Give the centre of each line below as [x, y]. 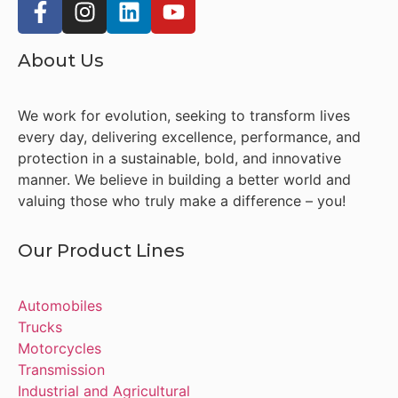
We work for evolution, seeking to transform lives [184, 115]
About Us [61, 60]
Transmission [61, 370]
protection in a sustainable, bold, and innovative [179, 158]
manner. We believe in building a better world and [184, 179]
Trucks [40, 327]
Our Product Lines [101, 251]
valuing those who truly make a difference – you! [182, 201]
